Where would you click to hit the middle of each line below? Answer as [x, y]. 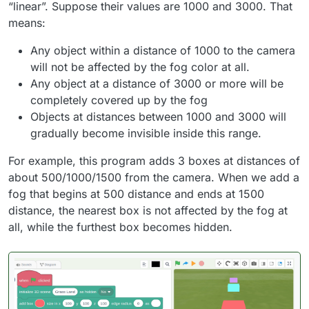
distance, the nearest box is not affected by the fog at [148, 210]
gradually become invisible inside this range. [146, 133]
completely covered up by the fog [119, 100]
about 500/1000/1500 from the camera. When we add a [154, 177]
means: [27, 22]
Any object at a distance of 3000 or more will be [157, 83]
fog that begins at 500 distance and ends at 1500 [136, 193]
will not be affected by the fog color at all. [140, 67]
